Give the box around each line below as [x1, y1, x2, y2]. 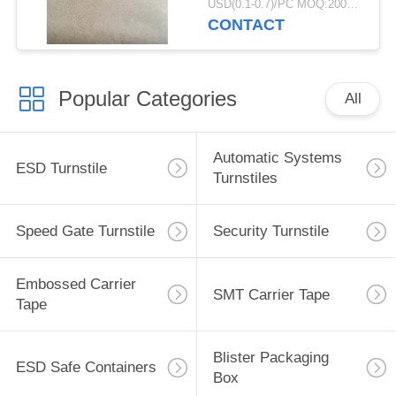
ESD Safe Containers [15, 359, 156, 377]
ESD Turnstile [15, 159, 107, 177]
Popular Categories [57, 86, 237, 110]
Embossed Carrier [15, 276, 136, 293]
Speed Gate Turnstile [15, 223, 155, 240]
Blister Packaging [212, 348, 329, 366]
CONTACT [208, 16, 286, 34]
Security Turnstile [212, 223, 329, 240]
